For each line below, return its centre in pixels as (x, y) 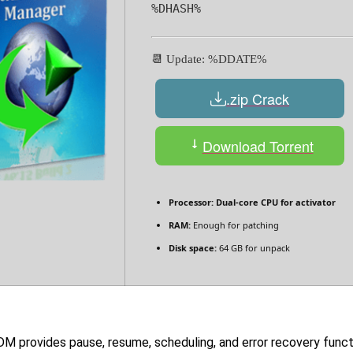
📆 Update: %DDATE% (209, 59)
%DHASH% (176, 9)
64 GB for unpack (253, 248)
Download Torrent (258, 145)
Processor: (191, 203)
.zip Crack (258, 98)
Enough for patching (235, 225)
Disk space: (193, 248)
